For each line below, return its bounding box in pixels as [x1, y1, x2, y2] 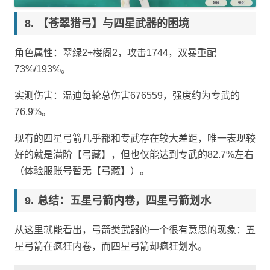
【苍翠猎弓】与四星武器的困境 [37, 17, 189, 30]
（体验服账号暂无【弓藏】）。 [14, 165, 149, 176]
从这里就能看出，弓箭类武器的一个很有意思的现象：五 [14, 225, 256, 235]
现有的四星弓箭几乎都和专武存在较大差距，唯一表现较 [14, 133, 256, 143]
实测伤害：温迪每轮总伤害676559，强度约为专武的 [14, 90, 240, 101]
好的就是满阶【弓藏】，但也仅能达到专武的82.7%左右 [14, 149, 254, 160]
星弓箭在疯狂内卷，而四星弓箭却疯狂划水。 [14, 241, 207, 251]
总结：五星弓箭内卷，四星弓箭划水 [37, 195, 211, 207]
